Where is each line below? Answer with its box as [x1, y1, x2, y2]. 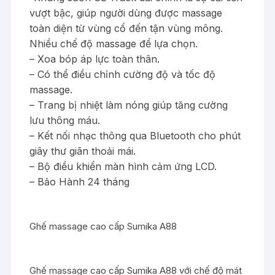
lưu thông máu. [29, 114, 101, 126]
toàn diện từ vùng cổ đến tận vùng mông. [29, 22, 223, 34]
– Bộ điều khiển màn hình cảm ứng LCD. [29, 160, 217, 172]
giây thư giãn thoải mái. [29, 145, 136, 157]
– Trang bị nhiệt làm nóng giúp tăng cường [29, 99, 228, 111]
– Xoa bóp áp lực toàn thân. [29, 53, 160, 65]
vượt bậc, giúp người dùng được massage [29, 7, 223, 19]
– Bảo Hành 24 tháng [29, 176, 130, 188]
